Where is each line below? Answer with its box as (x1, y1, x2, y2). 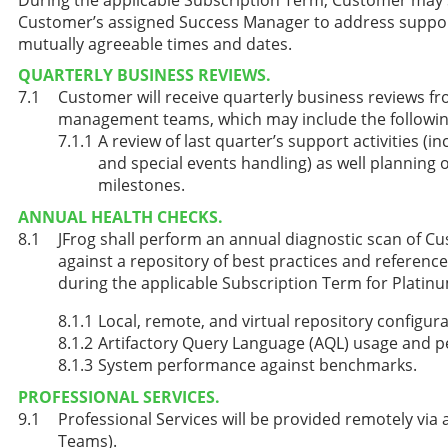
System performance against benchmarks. (98, 353, 417, 376)
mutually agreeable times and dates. (18, 32, 292, 55)
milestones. (98, 174, 185, 197)
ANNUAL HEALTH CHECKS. (18, 205, 223, 228)
